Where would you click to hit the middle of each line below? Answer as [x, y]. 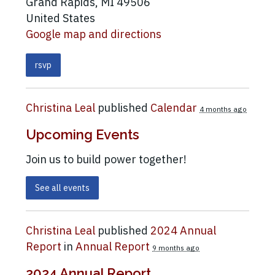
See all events [62, 188]
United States [60, 18]
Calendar [174, 108]
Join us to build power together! [107, 160]
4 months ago [223, 109]
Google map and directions [94, 34]
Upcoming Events [83, 135]
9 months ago [176, 248]
